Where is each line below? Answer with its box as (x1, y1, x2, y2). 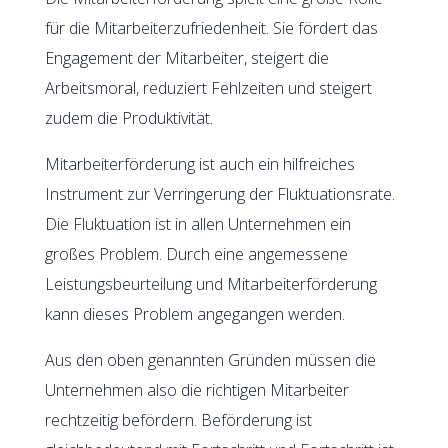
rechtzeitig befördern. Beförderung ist (44, 408, 312, 431)
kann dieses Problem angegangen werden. (44, 302, 345, 325)
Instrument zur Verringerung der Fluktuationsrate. (44, 182, 395, 205)
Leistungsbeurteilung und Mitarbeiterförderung (44, 272, 377, 295)
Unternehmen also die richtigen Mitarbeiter (44, 378, 349, 401)
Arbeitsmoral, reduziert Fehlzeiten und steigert (44, 76, 372, 99)
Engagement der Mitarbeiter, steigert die (44, 46, 329, 69)
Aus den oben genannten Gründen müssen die (44, 348, 376, 371)
